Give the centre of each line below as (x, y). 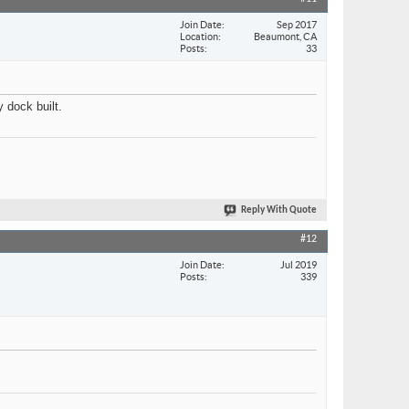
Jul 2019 (299, 264)
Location (199, 36)
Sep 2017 (297, 24)
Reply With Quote (279, 211)
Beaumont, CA (285, 36)
